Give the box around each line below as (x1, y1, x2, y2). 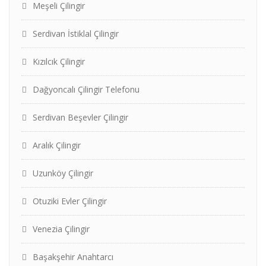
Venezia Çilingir (33, 223, 90, 235)
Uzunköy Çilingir (33, 167, 93, 179)
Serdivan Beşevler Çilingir (33, 112, 128, 123)
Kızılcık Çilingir (33, 56, 85, 67)
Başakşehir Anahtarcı (33, 251, 113, 262)
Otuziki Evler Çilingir (33, 195, 107, 207)
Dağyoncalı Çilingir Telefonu (33, 84, 140, 95)
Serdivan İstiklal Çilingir (33, 28, 119, 39)
